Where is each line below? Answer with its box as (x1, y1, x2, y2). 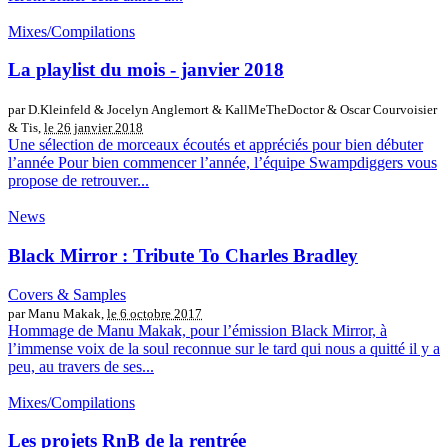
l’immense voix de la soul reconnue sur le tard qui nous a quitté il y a (8, 339, 440, 357)
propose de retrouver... (8, 172, 149, 190)
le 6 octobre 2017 (107, 305, 202, 321)
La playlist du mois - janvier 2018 (8, 59, 284, 81)
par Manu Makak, (8, 305, 107, 321)
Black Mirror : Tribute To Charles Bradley (8, 244, 358, 266)
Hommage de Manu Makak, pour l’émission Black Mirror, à (8, 321, 387, 339)
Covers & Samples (8, 285, 126, 303)
